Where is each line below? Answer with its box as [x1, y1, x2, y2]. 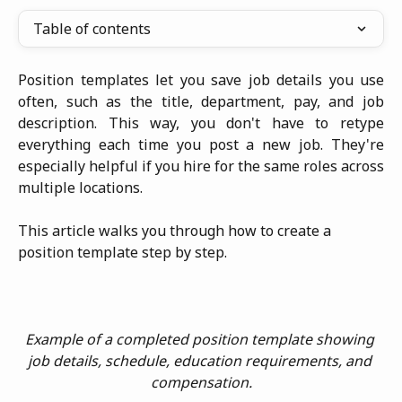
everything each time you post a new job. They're [18, 135, 384, 154]
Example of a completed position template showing [24, 329, 378, 350]
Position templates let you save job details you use [18, 70, 384, 90]
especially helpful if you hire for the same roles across [18, 156, 384, 176]
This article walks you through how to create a [18, 221, 335, 241]
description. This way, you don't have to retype [18, 113, 384, 133]
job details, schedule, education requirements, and [27, 351, 375, 371]
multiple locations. [18, 178, 143, 197]
